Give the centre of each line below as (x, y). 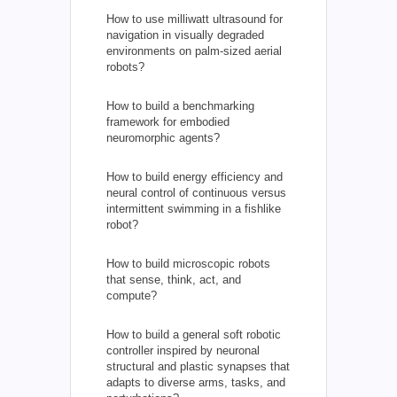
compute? (132, 295)
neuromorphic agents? (163, 137)
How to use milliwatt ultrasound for (195, 19)
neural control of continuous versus (196, 192)
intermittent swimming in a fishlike (194, 208)
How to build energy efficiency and (195, 176)
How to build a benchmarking (180, 105)
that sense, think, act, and (174, 279)
